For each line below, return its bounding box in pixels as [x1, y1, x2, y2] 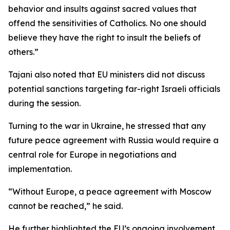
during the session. [8, 98, 81, 108]
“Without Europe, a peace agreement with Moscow [8, 186, 212, 197]
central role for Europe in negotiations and [8, 149, 177, 160]
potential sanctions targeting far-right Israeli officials [8, 84, 220, 94]
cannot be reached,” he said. [8, 201, 123, 211]
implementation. [8, 164, 72, 174]
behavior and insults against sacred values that [8, 4, 197, 14]
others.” [8, 47, 39, 57]
